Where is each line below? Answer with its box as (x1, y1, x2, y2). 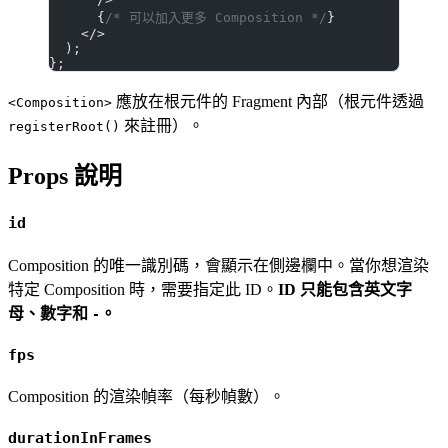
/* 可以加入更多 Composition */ (105, 10, 327, 26)
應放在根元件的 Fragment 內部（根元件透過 (112, 93, 424, 111)
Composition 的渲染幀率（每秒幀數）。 (8, 388, 285, 406)
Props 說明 (8, 163, 122, 190)
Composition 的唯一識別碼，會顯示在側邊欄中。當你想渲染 (8, 256, 429, 274)
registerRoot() (8, 119, 120, 135)
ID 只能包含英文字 (278, 280, 412, 298)
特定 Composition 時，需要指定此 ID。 (8, 280, 278, 298)
